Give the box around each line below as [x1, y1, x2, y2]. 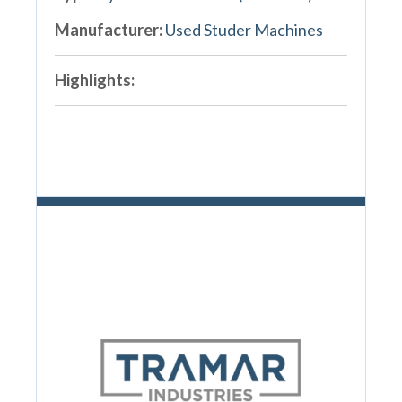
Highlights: [54, 69, 135, 90]
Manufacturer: [54, 19, 162, 39]
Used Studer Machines [164, 19, 323, 39]
